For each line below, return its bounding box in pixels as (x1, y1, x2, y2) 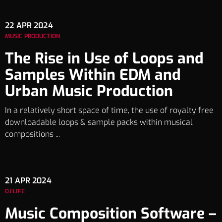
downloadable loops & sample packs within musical (5, 116, 193, 127)
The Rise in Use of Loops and (5, 48, 203, 68)
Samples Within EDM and (5, 64, 180, 85)
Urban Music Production (5, 81, 173, 101)
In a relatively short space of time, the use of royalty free (5, 105, 214, 115)
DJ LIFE (5, 187, 25, 195)
